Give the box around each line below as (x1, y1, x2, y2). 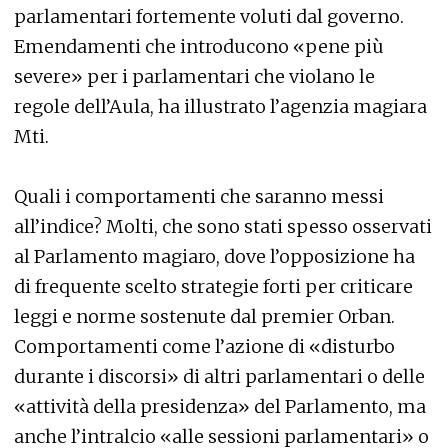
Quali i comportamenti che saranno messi (14, 184, 384, 208)
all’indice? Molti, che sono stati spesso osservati (14, 214, 432, 238)
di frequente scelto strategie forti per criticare (14, 274, 413, 298)
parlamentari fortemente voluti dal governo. (14, 4, 404, 28)
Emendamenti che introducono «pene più (14, 34, 384, 58)
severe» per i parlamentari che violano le (14, 64, 375, 88)
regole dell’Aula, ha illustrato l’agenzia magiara (14, 94, 427, 118)
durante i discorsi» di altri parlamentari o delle (14, 364, 425, 388)
